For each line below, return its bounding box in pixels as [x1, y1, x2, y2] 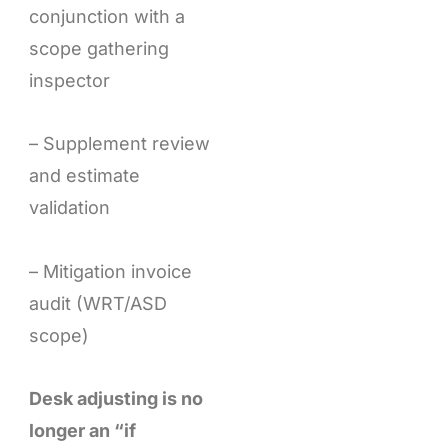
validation [28, 197, 110, 219]
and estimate [28, 165, 140, 187]
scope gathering [28, 37, 169, 59]
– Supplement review [28, 133, 210, 155]
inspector [28, 69, 110, 91]
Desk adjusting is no [28, 388, 203, 410]
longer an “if [28, 420, 136, 442]
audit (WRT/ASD [28, 292, 167, 314]
